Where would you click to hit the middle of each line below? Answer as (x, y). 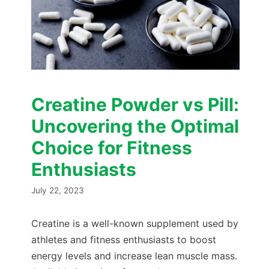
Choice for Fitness (112, 148)
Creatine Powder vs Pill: (135, 105)
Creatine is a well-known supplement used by (135, 223)
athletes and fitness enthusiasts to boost (124, 239)
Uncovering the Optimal (135, 126)
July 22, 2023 (58, 190)
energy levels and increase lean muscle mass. (134, 255)
